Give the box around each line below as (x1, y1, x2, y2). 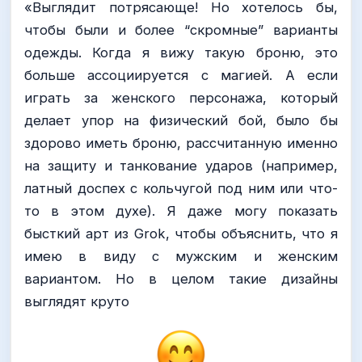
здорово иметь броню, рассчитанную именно (24, 135, 338, 152)
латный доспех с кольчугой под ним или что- (24, 180, 338, 197)
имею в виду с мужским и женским (24, 248, 338, 265)
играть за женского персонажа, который (24, 90, 338, 107)
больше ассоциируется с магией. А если (24, 67, 338, 84)
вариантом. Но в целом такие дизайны (24, 271, 338, 288)
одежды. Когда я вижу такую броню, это (24, 44, 338, 61)
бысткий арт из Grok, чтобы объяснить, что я (24, 225, 338, 242)
